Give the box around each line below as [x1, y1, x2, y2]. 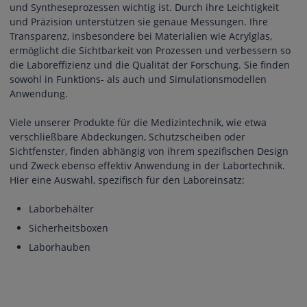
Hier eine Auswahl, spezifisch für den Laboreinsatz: [10, 173, 247, 187]
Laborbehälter [29, 202, 94, 216]
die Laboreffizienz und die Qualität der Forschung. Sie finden [10, 58, 290, 72]
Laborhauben [29, 241, 90, 254]
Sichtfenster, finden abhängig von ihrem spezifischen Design [10, 145, 288, 158]
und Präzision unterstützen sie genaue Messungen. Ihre [10, 15, 268, 29]
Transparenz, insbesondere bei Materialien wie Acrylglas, [10, 29, 272, 43]
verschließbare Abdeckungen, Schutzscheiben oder [10, 130, 245, 144]
